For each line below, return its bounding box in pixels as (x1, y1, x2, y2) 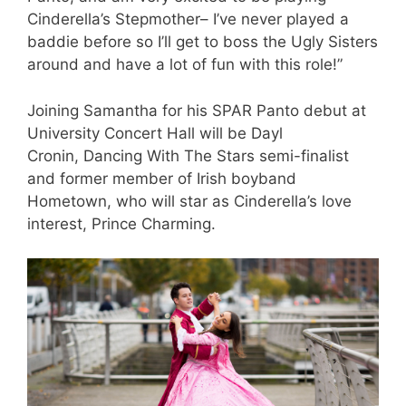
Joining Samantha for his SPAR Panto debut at (27, 101, 366, 120)
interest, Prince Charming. (27, 214, 216, 233)
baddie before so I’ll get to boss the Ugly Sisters (27, 33, 378, 52)
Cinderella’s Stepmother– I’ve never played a (27, 10, 349, 29)
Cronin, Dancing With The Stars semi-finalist (27, 146, 349, 165)
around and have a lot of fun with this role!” (27, 55, 343, 74)
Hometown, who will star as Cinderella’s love (27, 191, 352, 210)
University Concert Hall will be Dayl (27, 123, 283, 142)
